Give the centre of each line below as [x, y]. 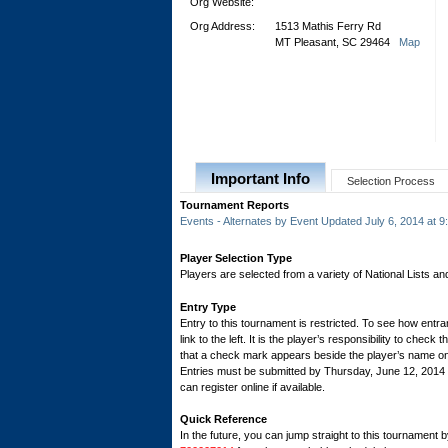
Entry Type [208, 306]
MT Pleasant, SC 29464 [337, 42]
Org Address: [222, 26]
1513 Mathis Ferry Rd [328, 26]
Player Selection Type [236, 258]
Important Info [260, 178]
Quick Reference [223, 419]
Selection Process [391, 181]
